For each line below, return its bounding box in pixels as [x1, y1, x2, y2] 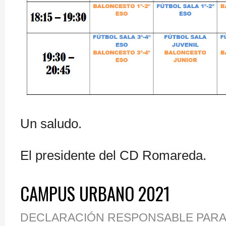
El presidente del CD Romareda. [20, 148, 206, 163]
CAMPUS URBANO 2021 [20, 180, 170, 206]
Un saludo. [20, 116, 82, 131]
